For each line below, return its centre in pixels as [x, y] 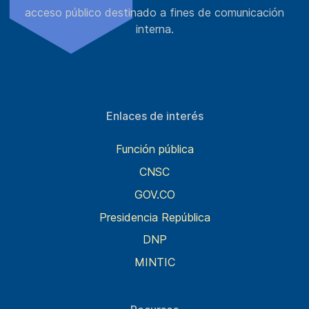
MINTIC [154, 262]
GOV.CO [154, 194]
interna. [154, 29]
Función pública [154, 149]
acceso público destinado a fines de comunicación [154, 12]
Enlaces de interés [154, 116]
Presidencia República [154, 217]
